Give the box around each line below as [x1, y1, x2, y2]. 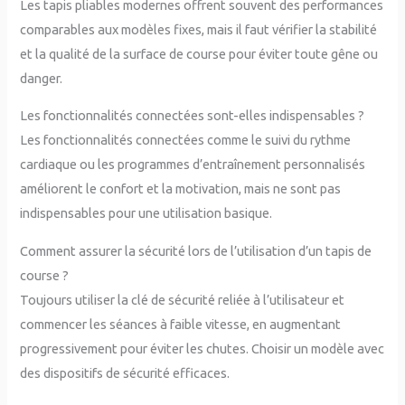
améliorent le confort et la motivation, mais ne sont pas [20, 181, 342, 197]
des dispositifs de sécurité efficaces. [20, 364, 231, 381]
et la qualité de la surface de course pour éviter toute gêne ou [20, 45, 379, 61]
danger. [20, 70, 63, 86]
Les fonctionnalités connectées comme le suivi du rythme [20, 132, 352, 148]
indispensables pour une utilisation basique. [20, 205, 273, 221]
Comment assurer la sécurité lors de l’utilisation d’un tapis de [20, 242, 372, 259]
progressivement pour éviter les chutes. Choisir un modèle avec [20, 340, 385, 356]
